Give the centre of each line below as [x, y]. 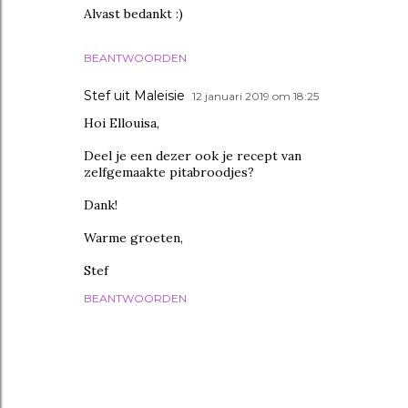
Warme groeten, [133, 238]
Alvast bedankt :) [133, 14]
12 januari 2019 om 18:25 [255, 96]
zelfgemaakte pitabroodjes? [169, 172]
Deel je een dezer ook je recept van [193, 156]
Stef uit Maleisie [134, 96]
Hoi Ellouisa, [122, 123]
